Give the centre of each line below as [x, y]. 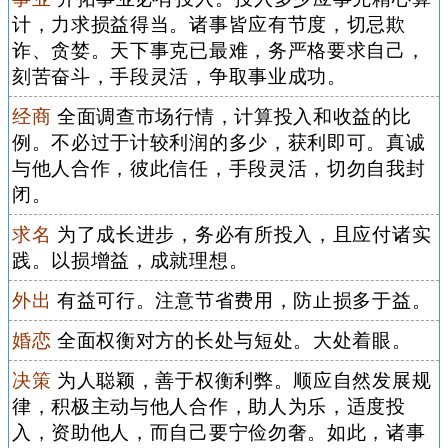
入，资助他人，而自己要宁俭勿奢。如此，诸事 [218, 432]
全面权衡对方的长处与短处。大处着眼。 [231, 340]
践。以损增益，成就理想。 [130, 260]
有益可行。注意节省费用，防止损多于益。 [241, 300]
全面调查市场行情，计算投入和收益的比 [231, 116]
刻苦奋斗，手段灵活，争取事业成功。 [179, 76]
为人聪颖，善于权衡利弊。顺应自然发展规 [241, 380]
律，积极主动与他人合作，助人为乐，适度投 [208, 406]
